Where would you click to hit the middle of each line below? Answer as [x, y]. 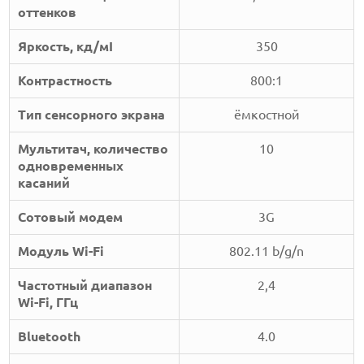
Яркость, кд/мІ [66, 47]
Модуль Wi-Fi [61, 251]
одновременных [71, 166]
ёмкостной [266, 115]
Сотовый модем [71, 217]
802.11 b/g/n [267, 251]
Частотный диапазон [85, 286]
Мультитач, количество [93, 149]
